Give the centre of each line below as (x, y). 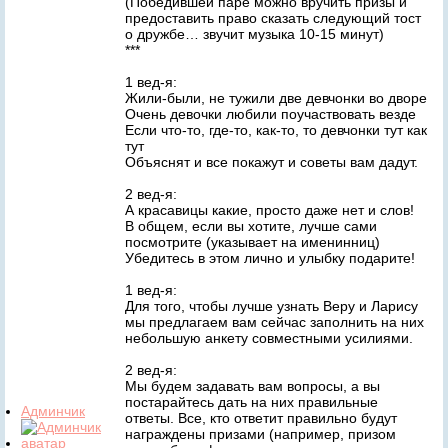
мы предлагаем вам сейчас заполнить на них (274, 322)
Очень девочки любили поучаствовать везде (270, 114)
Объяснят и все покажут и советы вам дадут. (271, 162)
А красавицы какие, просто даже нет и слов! (269, 210)
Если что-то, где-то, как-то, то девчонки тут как (276, 130)
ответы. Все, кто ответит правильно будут (261, 418)
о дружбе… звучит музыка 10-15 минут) (254, 34)
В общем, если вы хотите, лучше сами (251, 226)
